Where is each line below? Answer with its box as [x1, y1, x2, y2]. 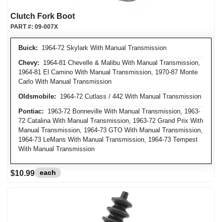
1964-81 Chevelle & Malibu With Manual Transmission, [39, 59, 200, 66]
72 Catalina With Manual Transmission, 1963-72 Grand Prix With [18, 117, 203, 124]
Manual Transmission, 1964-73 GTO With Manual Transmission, [18, 126, 203, 134]
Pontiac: [18, 108, 44, 115]
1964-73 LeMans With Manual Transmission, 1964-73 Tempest [18, 136, 198, 143]
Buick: [18, 44, 38, 52]
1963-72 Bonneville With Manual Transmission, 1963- [44, 108, 200, 115]
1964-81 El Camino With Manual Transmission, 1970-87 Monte [18, 68, 198, 76]
